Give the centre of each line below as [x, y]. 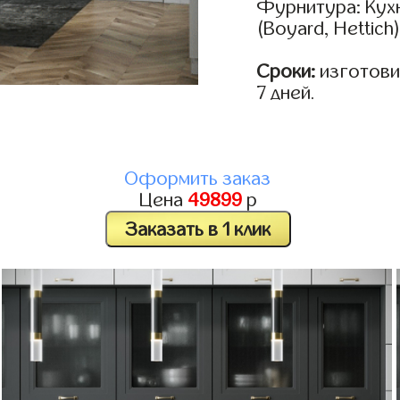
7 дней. [287, 93]
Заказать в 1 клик [198, 229]
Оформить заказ [198, 179]
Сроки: [287, 72]
